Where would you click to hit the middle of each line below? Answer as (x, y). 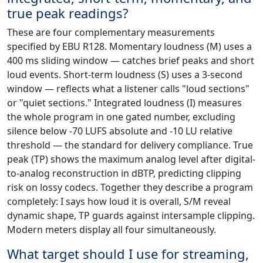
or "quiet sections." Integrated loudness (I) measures (124, 103)
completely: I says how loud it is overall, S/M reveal (119, 202)
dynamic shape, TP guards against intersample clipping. (131, 216)
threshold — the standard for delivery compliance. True (130, 145)
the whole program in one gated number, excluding (121, 117)
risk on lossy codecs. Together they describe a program (130, 188)
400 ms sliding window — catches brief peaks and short (131, 61)
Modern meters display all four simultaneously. (112, 230)
